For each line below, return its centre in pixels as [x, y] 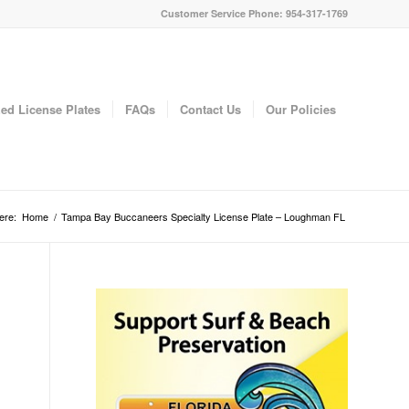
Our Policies [301, 109]
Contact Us [210, 109]
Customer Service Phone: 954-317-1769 [254, 13]
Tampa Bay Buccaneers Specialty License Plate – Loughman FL [203, 216]
